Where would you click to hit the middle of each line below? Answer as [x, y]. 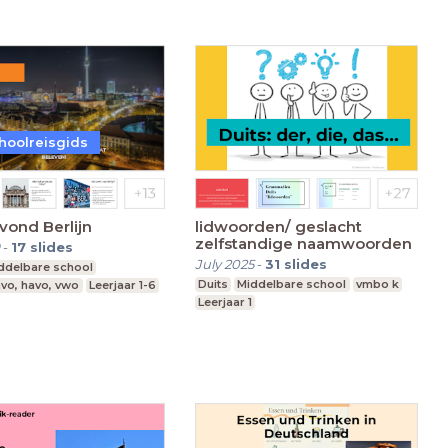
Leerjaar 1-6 [122, 285]
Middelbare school [292, 284]
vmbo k [377, 284]
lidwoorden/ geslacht [278, 227]
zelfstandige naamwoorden [303, 244]
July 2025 [224, 264]
